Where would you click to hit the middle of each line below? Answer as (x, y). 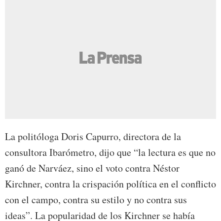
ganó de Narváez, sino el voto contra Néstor (92, 168)
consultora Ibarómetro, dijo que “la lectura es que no (110, 152)
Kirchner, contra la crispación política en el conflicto (110, 184)
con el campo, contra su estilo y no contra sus (96, 200)
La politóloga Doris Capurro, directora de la (93, 137)
